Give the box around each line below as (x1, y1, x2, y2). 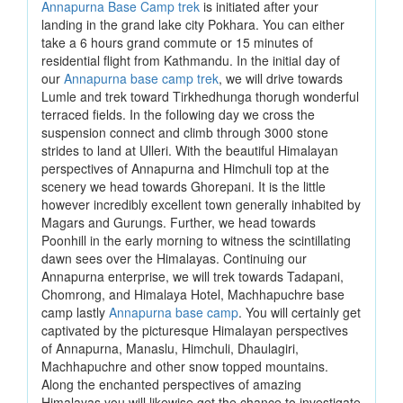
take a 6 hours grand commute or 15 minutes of (41, 33, 313, 51)
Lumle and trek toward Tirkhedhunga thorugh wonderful (41, 87, 359, 105)
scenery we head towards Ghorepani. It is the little (41, 177, 326, 195)
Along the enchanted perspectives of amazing (41, 375, 301, 393)
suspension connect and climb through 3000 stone (41, 123, 328, 141)
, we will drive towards (219, 69, 343, 87)
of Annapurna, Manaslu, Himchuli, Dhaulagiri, (41, 339, 299, 357)
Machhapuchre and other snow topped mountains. (41, 357, 328, 375)
